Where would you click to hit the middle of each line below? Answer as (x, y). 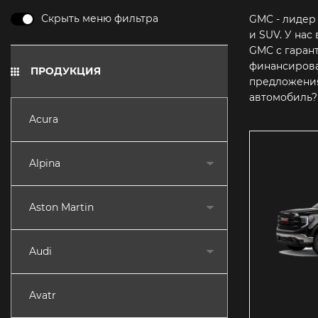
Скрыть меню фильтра (100, 18)
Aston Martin (61, 207)
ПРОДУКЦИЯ (66, 71)
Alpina (45, 163)
